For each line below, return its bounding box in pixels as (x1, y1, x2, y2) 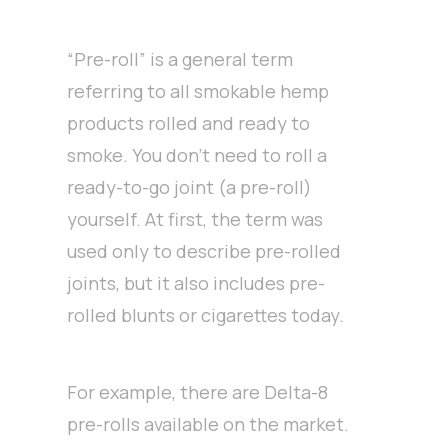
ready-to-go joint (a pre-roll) (67, 175, 313, 200)
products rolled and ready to (67, 111, 311, 136)
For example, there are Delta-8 (67, 380, 329, 405)
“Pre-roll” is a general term (67, 47, 294, 72)
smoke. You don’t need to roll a (67, 143, 328, 168)
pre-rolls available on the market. (67, 412, 350, 437)
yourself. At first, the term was (67, 207, 324, 232)
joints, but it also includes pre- (67, 271, 326, 296)
